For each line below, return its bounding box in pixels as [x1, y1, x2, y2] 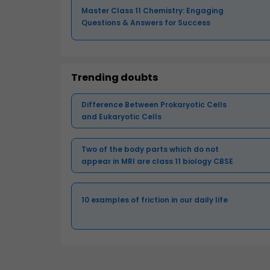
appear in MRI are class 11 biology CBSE [81, 155, 233, 166]
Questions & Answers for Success [81, 17, 210, 28]
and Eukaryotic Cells [81, 111, 162, 122]
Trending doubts [71, 70, 158, 84]
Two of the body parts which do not [81, 143, 219, 154]
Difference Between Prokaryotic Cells [81, 99, 227, 110]
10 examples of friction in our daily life [81, 194, 228, 205]
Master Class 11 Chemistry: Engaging [81, 5, 224, 16]
